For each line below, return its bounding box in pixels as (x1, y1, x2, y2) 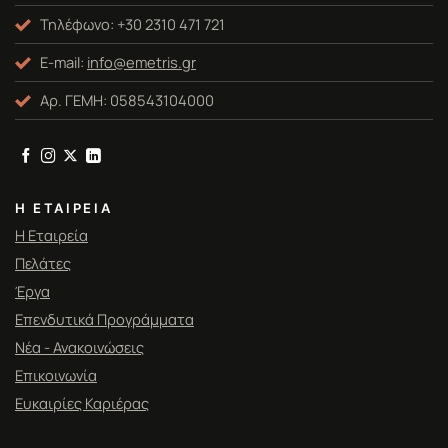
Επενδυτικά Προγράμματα (15, 308, 194, 329)
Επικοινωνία (15, 364, 97, 385)
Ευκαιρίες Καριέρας (15, 392, 149, 413)
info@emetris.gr (87, 51, 196, 72)
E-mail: (40, 51, 87, 72)
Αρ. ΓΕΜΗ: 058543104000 (40, 89, 214, 110)
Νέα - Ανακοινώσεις (15, 336, 144, 357)
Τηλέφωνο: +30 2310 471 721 (40, 13, 225, 34)
